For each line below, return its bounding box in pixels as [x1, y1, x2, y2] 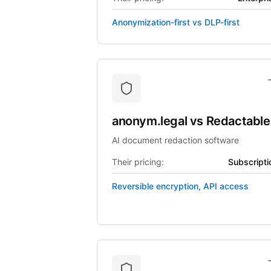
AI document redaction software [112, 135, 239, 145]
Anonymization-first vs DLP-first [112, 17, 240, 27]
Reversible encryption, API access [112, 181, 249, 191]
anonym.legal [112, 114, 190, 128]
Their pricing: [112, 157, 164, 167]
